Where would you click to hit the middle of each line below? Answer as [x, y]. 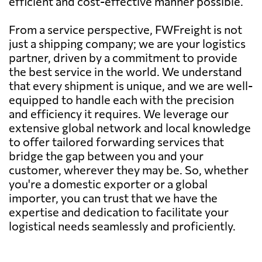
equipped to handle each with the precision [121, 99]
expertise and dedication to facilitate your [119, 211]
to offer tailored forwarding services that [116, 141]
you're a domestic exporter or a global [108, 183]
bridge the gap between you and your [106, 155]
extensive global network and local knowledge [130, 127]
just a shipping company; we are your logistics [127, 43]
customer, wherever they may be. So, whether [129, 169]
